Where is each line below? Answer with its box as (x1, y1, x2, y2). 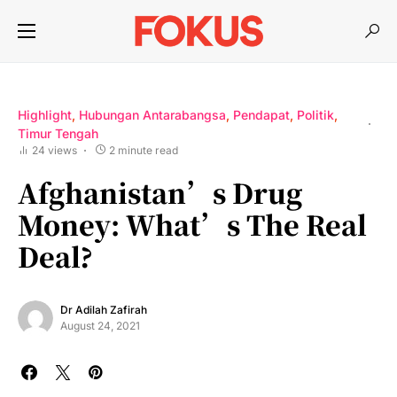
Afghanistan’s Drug (18, 173, 302, 212)
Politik (297, 107, 334, 122)
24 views (32, 144, 77, 157)
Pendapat (233, 107, 290, 122)
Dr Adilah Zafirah (60, 303, 147, 316)
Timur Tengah (18, 126, 98, 141)
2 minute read (109, 144, 178, 157)
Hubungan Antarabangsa (79, 107, 226, 122)
